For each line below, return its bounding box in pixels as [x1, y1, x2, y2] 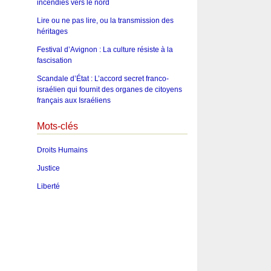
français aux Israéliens [36, 96, 111, 105]
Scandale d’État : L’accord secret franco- [36, 74, 169, 83]
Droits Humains [36, 145, 88, 154]
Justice [36, 163, 60, 172]
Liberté [36, 181, 60, 191]
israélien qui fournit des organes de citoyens [36, 85, 182, 94]
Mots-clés [36, 121, 78, 132]
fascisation [36, 56, 72, 65]
